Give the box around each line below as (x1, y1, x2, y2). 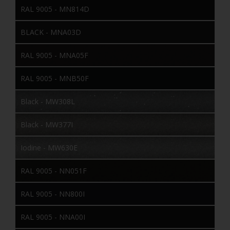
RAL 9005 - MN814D (21, 4, 89, 14)
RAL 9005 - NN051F (21, 165, 87, 176)
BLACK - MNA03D (21, 27, 81, 37)
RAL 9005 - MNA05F (21, 50, 88, 60)
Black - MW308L (21, 96, 75, 106)
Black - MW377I (21, 119, 73, 129)
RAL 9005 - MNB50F (21, 73, 89, 83)
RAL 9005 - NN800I (21, 188, 85, 199)
